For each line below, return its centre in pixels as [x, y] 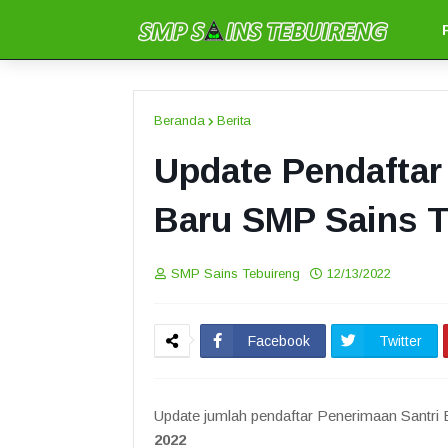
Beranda [179, 120]
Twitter [400, 341]
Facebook [279, 341]
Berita [234, 120]
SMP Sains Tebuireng [235, 273]
